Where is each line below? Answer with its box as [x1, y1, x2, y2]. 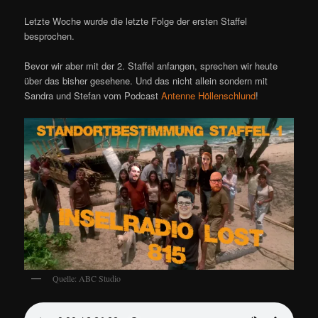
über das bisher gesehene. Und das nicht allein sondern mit [24, 74, 268, 88]
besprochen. [24, 29, 75, 43]
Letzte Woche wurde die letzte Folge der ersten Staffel [24, 14, 248, 28]
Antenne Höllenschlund [161, 89, 256, 103]
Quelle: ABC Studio [53, 272, 121, 284]
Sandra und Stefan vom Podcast [24, 89, 162, 103]
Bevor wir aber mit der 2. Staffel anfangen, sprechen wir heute [24, 59, 278, 73]
